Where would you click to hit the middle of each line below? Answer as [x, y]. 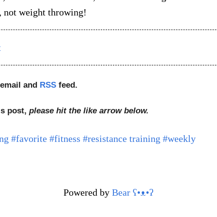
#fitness [65, 139]
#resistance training [121, 139]
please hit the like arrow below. [89, 111]
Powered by [88, 193]
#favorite [29, 139]
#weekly [179, 139]
